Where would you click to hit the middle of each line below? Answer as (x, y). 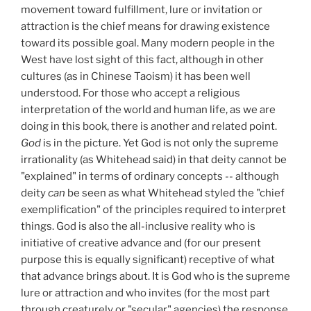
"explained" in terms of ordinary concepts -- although (150, 176)
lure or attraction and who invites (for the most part (145, 293)
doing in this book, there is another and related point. (149, 126)
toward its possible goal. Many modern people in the (148, 43)
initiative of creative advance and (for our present (141, 243)
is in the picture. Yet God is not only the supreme (161, 143)
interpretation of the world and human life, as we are (148, 109)
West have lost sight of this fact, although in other (142, 59)
